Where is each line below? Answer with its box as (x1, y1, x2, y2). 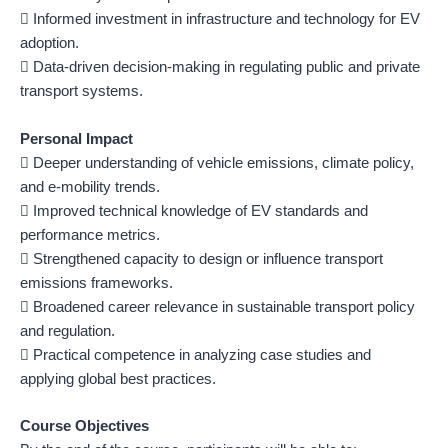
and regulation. (20, 322, 115, 339)
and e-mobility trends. (20, 178, 160, 195)
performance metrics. (20, 226, 160, 243)
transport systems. (20, 83, 143, 100)
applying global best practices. (20, 370, 216, 387)
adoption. (20, 35, 79, 52)
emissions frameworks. (20, 274, 173, 291)
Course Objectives (20, 418, 149, 435)
